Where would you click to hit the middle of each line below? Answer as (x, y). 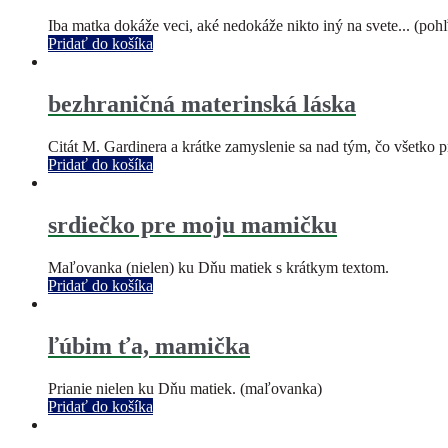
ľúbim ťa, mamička (149, 345)
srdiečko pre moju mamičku (192, 224)
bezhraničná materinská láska (202, 104)
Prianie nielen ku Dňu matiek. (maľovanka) (185, 388)
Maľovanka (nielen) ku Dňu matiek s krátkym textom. (218, 267)
